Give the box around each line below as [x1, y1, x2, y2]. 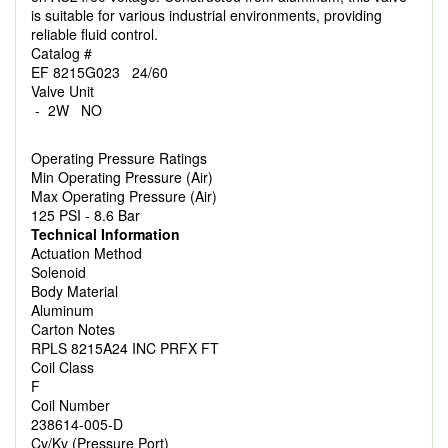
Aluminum [31, 300, 94, 320]
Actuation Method [31, 243, 142, 263]
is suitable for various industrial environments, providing [31, 5, 382, 25]
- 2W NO [31, 100, 102, 120]
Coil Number [31, 395, 110, 415]
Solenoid [31, 262, 86, 282]
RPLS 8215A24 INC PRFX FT [31, 338, 219, 358]
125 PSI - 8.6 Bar [31, 205, 140, 225]
